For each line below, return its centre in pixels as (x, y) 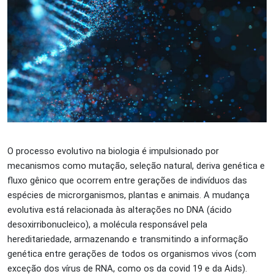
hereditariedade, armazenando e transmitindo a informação (128, 239)
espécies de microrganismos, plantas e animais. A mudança (128, 195)
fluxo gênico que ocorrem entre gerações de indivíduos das (127, 180)
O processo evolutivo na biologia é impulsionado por (113, 151)
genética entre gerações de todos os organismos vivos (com (132, 254)
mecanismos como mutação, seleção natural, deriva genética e (136, 165)
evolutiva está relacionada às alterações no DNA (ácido (120, 209)
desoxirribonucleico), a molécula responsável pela (107, 224)
